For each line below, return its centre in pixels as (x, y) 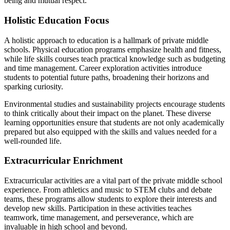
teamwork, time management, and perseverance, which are (99, 218)
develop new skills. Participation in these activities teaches (98, 208)
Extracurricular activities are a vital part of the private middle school (113, 181)
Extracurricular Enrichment (63, 161)
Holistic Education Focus (56, 20)
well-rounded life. (33, 141)
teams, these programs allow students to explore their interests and (110, 199)
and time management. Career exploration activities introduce (103, 68)
